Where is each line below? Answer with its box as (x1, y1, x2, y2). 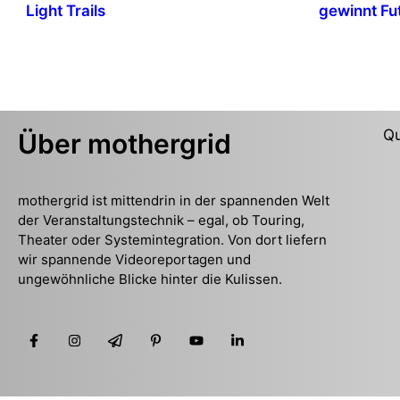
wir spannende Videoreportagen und (18, 250, 251, 268)
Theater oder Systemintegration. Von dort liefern (18, 230, 327, 248)
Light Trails (25, 2, 105, 21)
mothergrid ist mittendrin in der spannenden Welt (18, 191, 329, 209)
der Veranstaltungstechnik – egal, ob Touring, (18, 211, 304, 229)
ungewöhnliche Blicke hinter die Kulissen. (18, 270, 282, 287)
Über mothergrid (18, 127, 231, 160)
